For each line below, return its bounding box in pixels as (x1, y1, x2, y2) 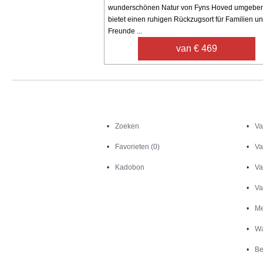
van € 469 (176, 43, 218, 53)
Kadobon (115, 163, 145, 171)
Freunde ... (108, 26, 142, 35)
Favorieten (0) (115, 142, 160, 151)
